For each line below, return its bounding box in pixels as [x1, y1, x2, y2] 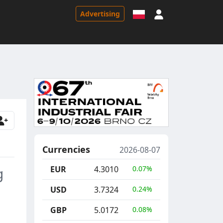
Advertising [80, 8, 120, 18]
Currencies [42, 143, 90, 156]
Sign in [163, 7, 189, 18]
